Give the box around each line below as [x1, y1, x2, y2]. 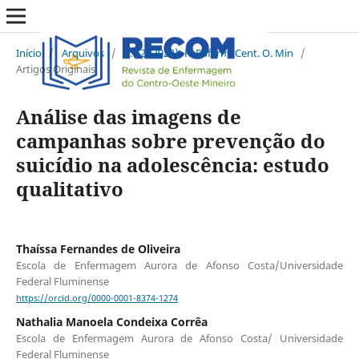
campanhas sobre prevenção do [15, 127, 325, 154]
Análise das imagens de [15, 103, 241, 130]
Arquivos [61, 45, 104, 60]
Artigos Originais [15, 61, 95, 76]
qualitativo [15, 175, 123, 202]
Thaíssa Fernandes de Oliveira [15, 240, 180, 256]
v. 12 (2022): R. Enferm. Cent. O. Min [123, 45, 293, 60]
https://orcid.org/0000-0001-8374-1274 [15, 292, 178, 305]
